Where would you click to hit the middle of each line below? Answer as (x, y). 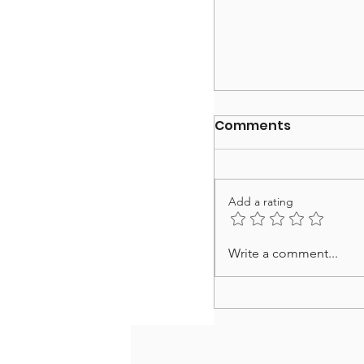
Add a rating (261, 202)
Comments (253, 126)
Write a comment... (284, 253)
